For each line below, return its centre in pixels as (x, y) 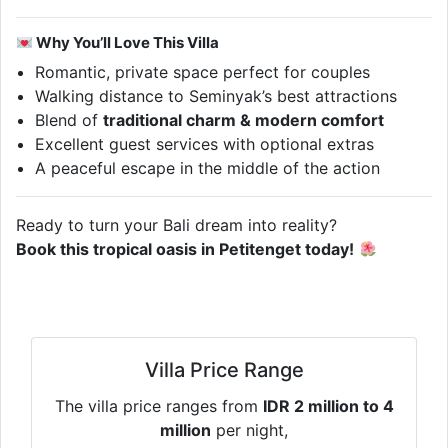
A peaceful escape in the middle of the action (208, 168)
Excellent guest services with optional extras (205, 144)
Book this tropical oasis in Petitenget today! (185, 249)
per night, (249, 430)
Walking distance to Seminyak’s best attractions (216, 96)
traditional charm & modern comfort (244, 120)
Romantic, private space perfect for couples (203, 72)
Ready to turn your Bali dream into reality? (176, 225)
